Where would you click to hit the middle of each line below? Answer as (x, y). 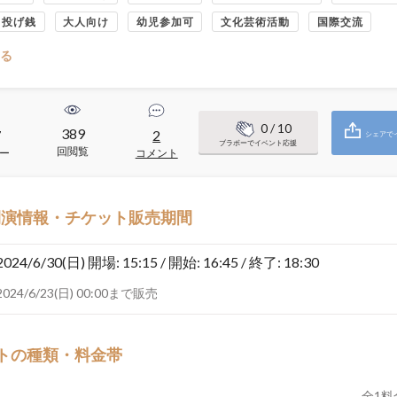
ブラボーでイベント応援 (258, 142)
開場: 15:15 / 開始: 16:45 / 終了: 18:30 (203, 262)
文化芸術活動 (255, 22)
